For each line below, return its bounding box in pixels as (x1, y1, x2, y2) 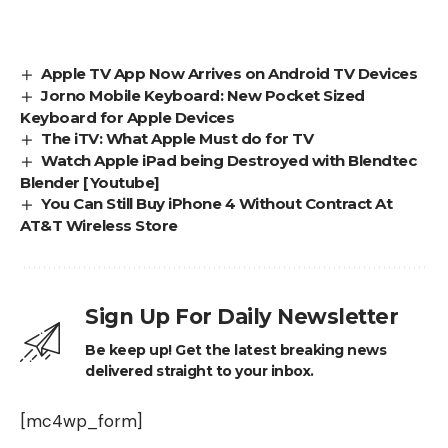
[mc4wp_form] (20, 409, 142, 432)
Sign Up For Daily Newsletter (85, 303, 398, 329)
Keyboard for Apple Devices (20, 107, 234, 127)
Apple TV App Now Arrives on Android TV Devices (41, 63, 418, 83)
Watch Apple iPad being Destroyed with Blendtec (41, 150, 417, 170)
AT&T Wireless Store (20, 215, 178, 235)
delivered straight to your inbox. (85, 361, 314, 380)
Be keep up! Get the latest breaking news (85, 340, 386, 359)
